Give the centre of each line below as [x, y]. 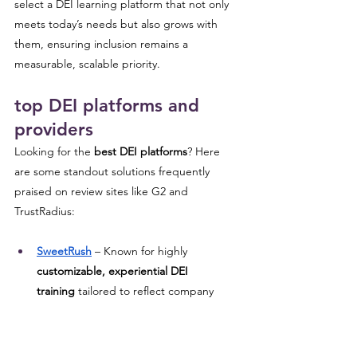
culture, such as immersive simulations [133, 311]
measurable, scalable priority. [87, 64]
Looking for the [54, 151]
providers [57, 129]
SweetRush [64, 251]
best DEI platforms [141, 151]
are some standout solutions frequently [114, 171]
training [56, 291]
